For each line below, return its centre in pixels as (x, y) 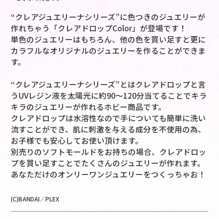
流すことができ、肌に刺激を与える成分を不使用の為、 (109, 130)
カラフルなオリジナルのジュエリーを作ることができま (109, 51)
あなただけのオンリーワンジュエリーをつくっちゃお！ (109, 175)
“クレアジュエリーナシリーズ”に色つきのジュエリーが (108, 17)
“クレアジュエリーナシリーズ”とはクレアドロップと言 (109, 85)
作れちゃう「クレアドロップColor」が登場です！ (99, 28)
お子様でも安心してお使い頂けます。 (81, 141)
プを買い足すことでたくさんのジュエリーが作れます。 (108, 163)
